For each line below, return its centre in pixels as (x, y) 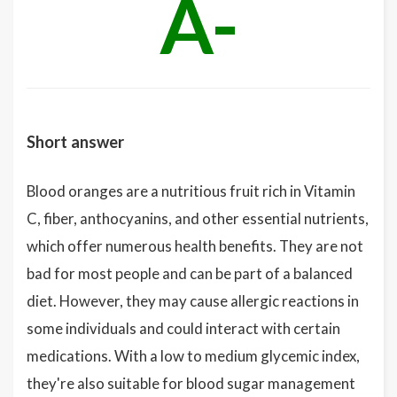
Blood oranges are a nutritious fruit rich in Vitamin (191, 191)
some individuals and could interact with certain (183, 328)
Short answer (75, 142)
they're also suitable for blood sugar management (191, 383)
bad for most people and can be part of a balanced (190, 273)
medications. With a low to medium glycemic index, (193, 356)
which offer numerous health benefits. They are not (195, 246)
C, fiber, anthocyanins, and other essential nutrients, (198, 218)
